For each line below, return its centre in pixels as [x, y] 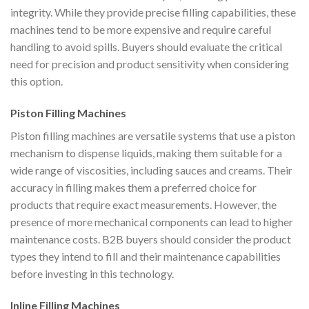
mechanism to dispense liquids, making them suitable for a [146, 152]
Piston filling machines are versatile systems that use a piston [153, 135]
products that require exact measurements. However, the [143, 204]
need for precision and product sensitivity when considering [150, 64]
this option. [37, 81]
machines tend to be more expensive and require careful [141, 30]
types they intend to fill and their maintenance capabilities [146, 256]
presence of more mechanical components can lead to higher [152, 221]
